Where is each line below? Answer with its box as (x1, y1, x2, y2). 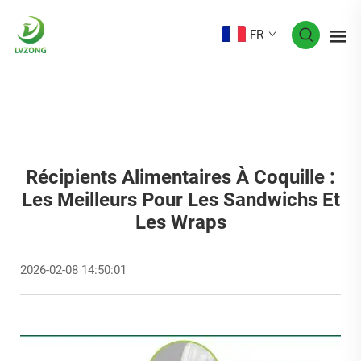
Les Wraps (135, 211, 226, 234)
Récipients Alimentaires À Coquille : (26, 166, 335, 189)
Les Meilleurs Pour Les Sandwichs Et (21, 189, 340, 211)
